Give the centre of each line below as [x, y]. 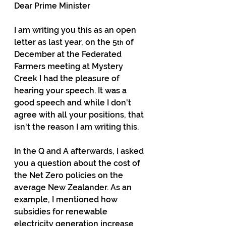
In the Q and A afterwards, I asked [80, 151]
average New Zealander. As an [74, 187]
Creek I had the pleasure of [68, 78]
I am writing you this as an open [76, 30]
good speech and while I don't [74, 103]
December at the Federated [69, 54]
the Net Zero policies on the [70, 175]
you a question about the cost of [78, 163]
